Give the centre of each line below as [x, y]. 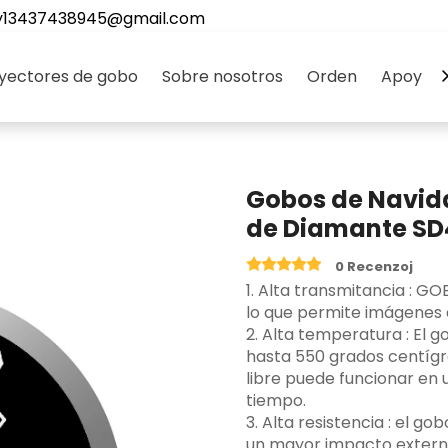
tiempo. [276, 400]
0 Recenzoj [374, 266]
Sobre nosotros [222, 76]
